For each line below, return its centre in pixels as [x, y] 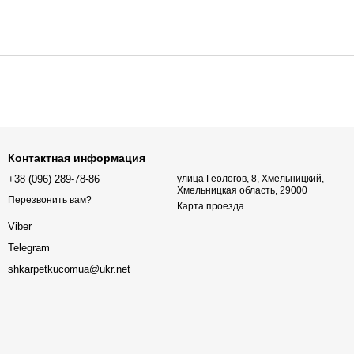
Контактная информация [77, 158]
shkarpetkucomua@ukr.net [69, 269]
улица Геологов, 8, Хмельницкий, [250, 179]
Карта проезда [211, 206]
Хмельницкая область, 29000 [242, 190]
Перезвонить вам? [50, 200]
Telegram [29, 248]
